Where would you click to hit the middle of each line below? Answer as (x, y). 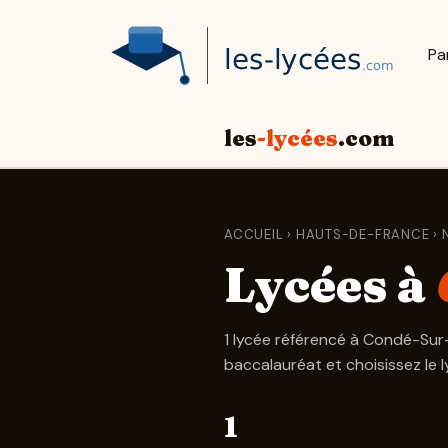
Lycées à (330, 284)
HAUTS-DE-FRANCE (362, 234)
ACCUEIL (254, 234)
